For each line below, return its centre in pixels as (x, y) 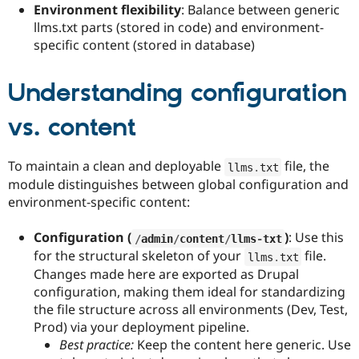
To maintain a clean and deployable (116, 166)
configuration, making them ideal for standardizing (190, 292)
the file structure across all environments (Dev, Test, (191, 310)
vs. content (72, 128)
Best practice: (97, 345)
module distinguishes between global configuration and (178, 185)
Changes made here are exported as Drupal (166, 274)
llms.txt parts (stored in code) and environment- (179, 27)
